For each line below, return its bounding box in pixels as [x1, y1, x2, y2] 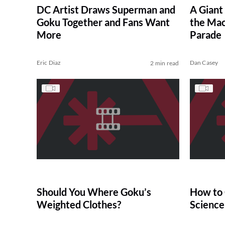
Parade [189, 29, 221, 41]
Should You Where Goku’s [36, 186, 151, 198]
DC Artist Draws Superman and [36, 4, 175, 16]
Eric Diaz [36, 59, 61, 67]
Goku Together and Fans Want [36, 16, 170, 29]
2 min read [150, 59, 179, 67]
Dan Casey [189, 59, 218, 67]
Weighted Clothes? [36, 198, 121, 211]
